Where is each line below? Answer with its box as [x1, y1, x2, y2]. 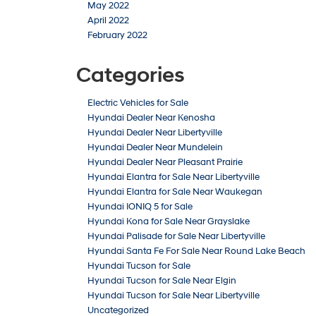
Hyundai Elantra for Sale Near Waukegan [87, 186, 262, 198]
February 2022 [87, 30, 147, 42]
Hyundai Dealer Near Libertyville [87, 127, 222, 139]
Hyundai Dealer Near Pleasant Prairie [87, 157, 243, 169]
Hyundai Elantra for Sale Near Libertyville [87, 171, 260, 183]
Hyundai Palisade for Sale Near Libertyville [87, 231, 265, 243]
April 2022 [87, 15, 129, 27]
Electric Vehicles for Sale [87, 97, 188, 109]
